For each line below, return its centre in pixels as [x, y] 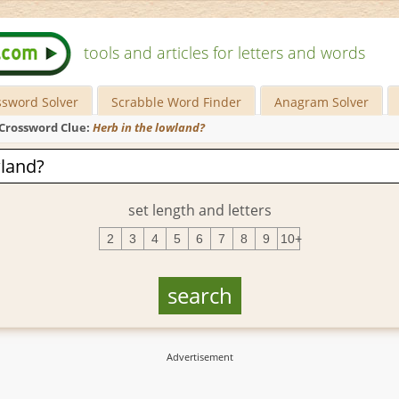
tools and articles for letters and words [224, 53]
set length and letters [199, 210]
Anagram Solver [322, 102]
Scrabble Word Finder [177, 102]
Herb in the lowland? [149, 128]
